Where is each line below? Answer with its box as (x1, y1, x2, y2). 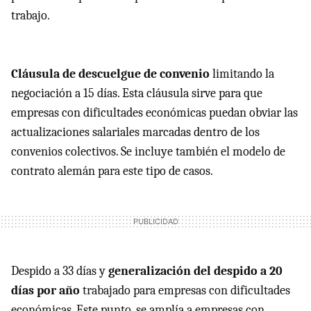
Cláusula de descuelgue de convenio (11, 66, 210, 81)
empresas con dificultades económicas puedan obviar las (11, 105, 298, 120)
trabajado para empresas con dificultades (83, 283, 290, 298)
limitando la (210, 66, 274, 81)
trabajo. (11, 8, 50, 23)
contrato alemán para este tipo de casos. (11, 163, 213, 178)
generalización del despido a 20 (108, 263, 283, 278)
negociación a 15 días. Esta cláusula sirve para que (11, 85, 262, 101)
